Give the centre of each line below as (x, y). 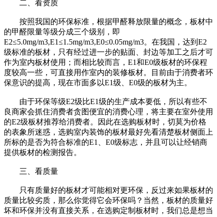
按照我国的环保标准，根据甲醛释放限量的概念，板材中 (108, 21)
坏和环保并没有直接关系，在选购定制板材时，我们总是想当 (108, 210)
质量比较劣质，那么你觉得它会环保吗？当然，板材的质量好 (108, 200)
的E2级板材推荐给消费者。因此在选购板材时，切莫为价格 (105, 122)
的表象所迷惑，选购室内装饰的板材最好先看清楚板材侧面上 (108, 132)
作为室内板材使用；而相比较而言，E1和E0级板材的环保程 (106, 62)
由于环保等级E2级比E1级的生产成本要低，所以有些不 (106, 101)
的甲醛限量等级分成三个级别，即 (62, 31)
